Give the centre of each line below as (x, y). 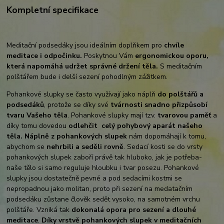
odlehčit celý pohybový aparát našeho (136, 126)
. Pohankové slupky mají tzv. (113, 115)
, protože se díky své (77, 105)
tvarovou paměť (185, 115)
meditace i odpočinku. (44, 56)
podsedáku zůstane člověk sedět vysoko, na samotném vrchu (103, 199)
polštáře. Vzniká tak (39, 210)
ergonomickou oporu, (172, 56)
